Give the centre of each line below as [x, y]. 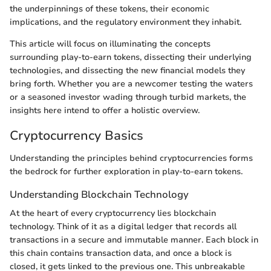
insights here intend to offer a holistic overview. [105, 110]
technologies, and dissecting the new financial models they [127, 70]
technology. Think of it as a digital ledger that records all [123, 227]
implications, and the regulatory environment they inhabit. [126, 22]
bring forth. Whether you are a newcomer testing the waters [131, 83]
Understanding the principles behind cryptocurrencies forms [131, 158]
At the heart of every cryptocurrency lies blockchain [113, 214]
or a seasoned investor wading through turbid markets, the [128, 97]
